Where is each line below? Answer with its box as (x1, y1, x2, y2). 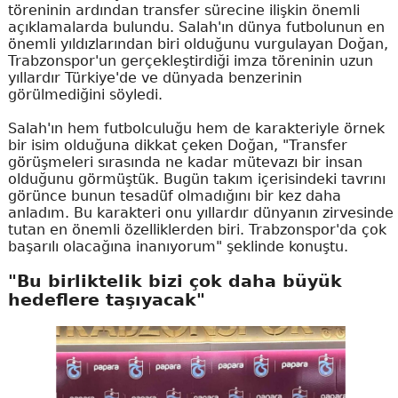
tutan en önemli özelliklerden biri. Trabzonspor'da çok (7, 221, 386, 239)
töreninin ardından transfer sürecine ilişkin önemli (7, 2, 360, 20)
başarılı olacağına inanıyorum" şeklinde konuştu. (7, 238, 348, 256)
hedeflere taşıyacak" (7, 290, 205, 309)
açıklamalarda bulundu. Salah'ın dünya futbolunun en (7, 19, 385, 36)
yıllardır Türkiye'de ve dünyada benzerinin (7, 69, 302, 87)
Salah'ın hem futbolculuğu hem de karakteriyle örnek (7, 120, 385, 138)
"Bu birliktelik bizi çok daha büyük (7, 271, 342, 291)
